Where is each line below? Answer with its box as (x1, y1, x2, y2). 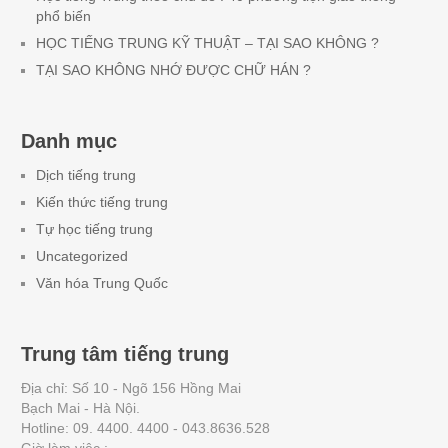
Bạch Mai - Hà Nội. (20, 399, 140, 416)
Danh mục (20, 129, 117, 152)
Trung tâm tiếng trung (20, 342, 229, 365)
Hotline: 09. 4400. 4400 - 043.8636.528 (20, 419, 270, 436)
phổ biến (35, 7, 91, 24)
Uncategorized (35, 247, 128, 264)
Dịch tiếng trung (35, 166, 136, 183)
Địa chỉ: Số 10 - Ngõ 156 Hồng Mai (20, 379, 241, 396)
